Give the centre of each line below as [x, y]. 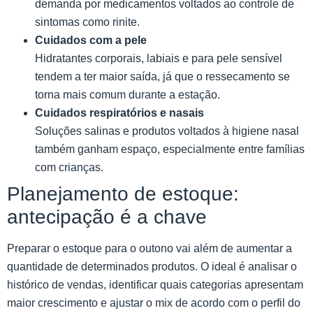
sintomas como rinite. [87, 22]
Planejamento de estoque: [123, 194]
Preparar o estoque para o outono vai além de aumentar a [150, 248]
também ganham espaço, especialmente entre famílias [170, 149]
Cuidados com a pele [91, 40]
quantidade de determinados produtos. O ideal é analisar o [152, 266]
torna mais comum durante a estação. [128, 94]
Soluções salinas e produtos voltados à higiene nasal [167, 131]
